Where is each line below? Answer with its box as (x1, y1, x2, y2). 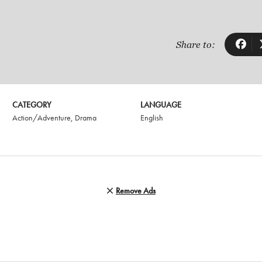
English (140, 112, 164, 123)
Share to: (176, 38, 215, 51)
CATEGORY (12, 99, 52, 111)
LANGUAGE (140, 99, 182, 111)
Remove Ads (116, 185, 156, 196)
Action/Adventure (12, 112, 71, 123)
